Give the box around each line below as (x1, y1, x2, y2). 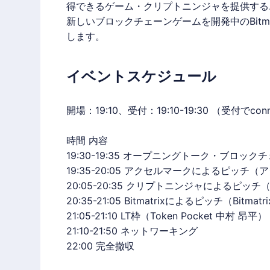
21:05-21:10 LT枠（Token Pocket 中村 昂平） (66, 210, 267, 222)
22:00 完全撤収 (66, 240, 134, 253)
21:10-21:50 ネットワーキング (66, 225, 198, 237)
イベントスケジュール (66, 67, 216, 86)
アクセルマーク (124, 165, 192, 177)
